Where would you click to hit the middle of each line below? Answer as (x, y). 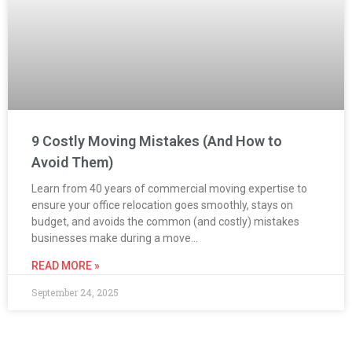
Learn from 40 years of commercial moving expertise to (169, 188)
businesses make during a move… (115, 238)
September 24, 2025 (75, 292)
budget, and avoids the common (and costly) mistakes (165, 221)
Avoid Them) (72, 162)
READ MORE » (66, 265)
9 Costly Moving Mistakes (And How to (157, 141)
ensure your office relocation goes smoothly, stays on (162, 205)
